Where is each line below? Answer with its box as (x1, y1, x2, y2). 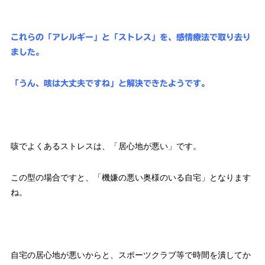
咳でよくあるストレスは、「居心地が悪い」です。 (10, 141, 201, 151)
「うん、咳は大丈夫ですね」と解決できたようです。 (10, 79, 209, 88)
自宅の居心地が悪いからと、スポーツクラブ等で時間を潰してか (10, 250, 251, 260)
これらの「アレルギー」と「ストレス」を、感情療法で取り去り (10, 33, 251, 42)
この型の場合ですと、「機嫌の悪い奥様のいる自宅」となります (10, 173, 251, 183)
